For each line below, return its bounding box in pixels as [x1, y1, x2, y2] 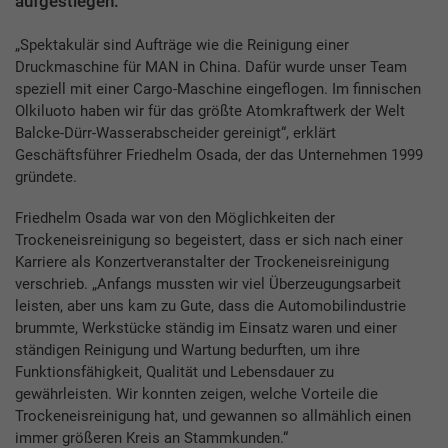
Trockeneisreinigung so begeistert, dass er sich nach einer [15, 231, 403, 250]
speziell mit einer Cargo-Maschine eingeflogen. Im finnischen [15, 80, 421, 99]
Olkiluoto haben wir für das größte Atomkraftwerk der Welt [15, 102, 405, 121]
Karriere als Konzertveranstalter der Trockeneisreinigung [15, 253, 389, 272]
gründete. [15, 168, 77, 187]
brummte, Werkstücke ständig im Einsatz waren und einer [15, 319, 397, 338]
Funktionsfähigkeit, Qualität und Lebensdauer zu [15, 363, 334, 382]
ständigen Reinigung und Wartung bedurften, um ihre [15, 341, 360, 360]
